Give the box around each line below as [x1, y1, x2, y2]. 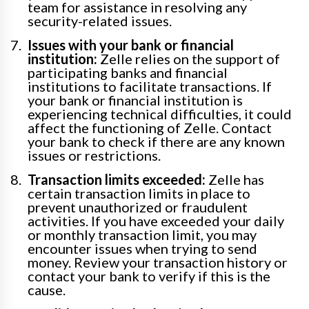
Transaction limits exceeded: [28, 170, 206, 188]
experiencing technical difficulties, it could [28, 105, 292, 122]
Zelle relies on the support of [97, 50, 280, 67]
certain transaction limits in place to [28, 184, 250, 201]
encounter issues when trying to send [28, 239, 257, 257]
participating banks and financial [28, 63, 228, 81]
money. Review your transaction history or [28, 253, 288, 270]
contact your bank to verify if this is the [28, 267, 270, 284]
